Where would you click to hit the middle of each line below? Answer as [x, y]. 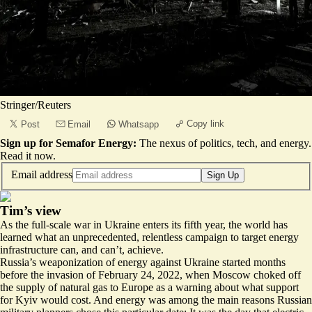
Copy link [205, 124]
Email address [42, 174]
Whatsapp [139, 124]
